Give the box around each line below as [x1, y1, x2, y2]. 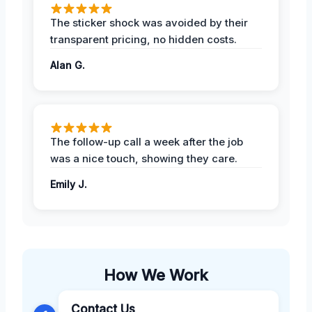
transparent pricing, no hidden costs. [50, 32, 237, 46]
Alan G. [50, 58, 85, 71]
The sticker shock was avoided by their [50, 15, 248, 29]
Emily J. [50, 178, 87, 190]
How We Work [104, 265, 208, 284]
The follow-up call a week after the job [50, 134, 243, 148]
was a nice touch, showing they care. [50, 151, 237, 165]
